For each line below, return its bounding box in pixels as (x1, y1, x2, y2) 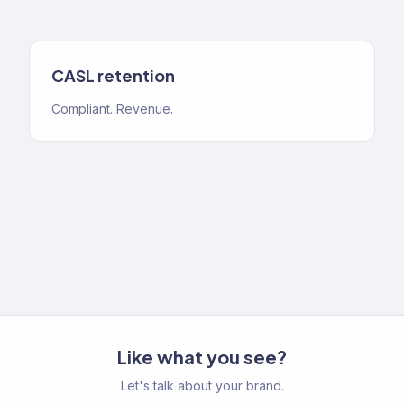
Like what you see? (117, 345, 287, 368)
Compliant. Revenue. (51, 101, 173, 116)
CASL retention (51, 65, 175, 86)
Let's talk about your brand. (120, 378, 284, 393)
